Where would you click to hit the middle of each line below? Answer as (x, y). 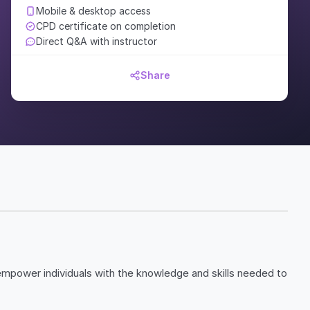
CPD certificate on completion (106, 26)
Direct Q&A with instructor (97, 41)
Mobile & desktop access (93, 11)
